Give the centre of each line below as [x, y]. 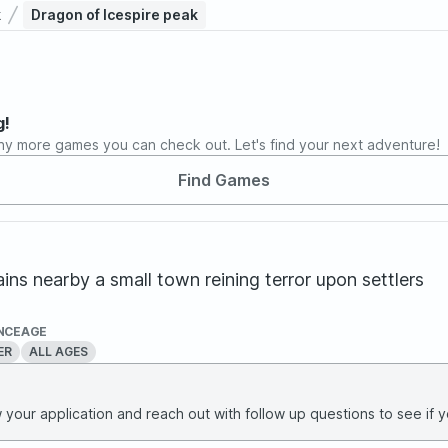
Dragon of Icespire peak [114, 14]
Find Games [224, 180]
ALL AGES [58, 351]
